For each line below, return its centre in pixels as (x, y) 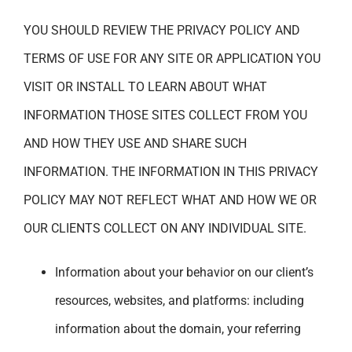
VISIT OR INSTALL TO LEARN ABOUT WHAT (145, 86)
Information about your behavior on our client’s (184, 272)
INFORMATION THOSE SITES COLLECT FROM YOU (165, 115)
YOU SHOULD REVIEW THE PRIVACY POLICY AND (162, 30)
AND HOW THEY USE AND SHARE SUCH (135, 143)
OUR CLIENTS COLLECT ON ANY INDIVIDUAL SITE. (165, 228)
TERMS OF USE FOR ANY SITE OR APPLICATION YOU (172, 58)
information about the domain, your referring (178, 328)
